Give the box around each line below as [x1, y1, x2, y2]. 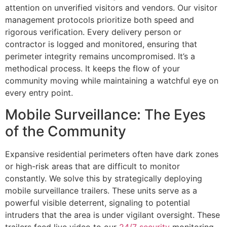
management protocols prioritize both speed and [5, 15, 194, 25]
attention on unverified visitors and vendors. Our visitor [5, 3, 217, 13]
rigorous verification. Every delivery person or [5, 27, 181, 37]
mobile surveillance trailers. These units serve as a [5, 185, 197, 196]
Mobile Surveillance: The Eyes [5, 105, 206, 123]
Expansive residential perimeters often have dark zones [5, 148, 218, 159]
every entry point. [5, 88, 73, 98]
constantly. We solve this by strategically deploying [5, 173, 202, 183]
